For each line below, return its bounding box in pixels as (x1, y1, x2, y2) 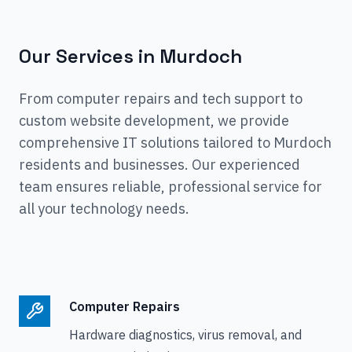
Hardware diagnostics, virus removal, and (69, 327, 302, 343)
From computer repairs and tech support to (19, 90, 302, 108)
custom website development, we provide (19, 112, 289, 130)
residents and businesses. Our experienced (19, 156, 300, 174)
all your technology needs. (19, 200, 189, 218)
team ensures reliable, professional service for (19, 178, 322, 196)
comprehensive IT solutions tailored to (19, 134, 270, 152)
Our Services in (19, 44, 159, 68)
